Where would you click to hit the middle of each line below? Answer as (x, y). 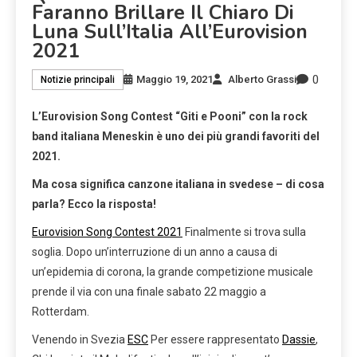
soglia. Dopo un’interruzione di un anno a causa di (155, 251)
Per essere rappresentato (215, 339)
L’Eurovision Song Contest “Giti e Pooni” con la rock (170, 116)
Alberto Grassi (262, 80)
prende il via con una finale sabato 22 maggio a (149, 291)
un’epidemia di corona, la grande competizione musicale (173, 271)
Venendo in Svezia (80, 339)
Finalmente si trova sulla (244, 231)
